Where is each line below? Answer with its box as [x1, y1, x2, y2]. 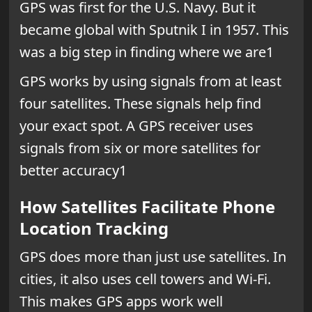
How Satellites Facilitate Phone [19, 194, 275, 218]
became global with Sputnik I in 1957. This [19, 19, 289, 39]
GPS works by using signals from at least [19, 71, 281, 91]
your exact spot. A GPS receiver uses [19, 116, 253, 135]
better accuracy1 [19, 160, 127, 180]
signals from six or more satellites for [19, 138, 260, 157]
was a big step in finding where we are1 [19, 42, 274, 61]
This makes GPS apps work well [19, 291, 223, 311]
